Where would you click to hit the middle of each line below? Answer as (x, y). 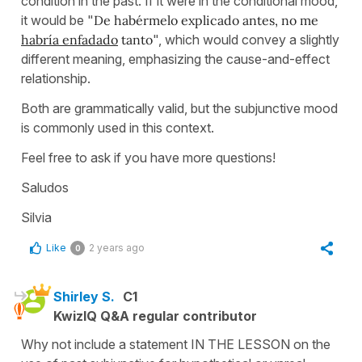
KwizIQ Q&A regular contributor (155, 316)
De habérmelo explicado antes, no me (206, 21)
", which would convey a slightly (246, 40)
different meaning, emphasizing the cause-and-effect (175, 59)
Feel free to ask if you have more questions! (148, 158)
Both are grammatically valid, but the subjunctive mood (179, 109)
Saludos (45, 188)
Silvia (36, 218)
